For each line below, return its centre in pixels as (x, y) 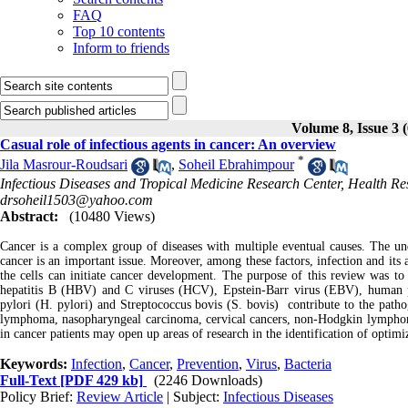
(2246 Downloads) (208, 380)
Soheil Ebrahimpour (236, 165)
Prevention (208, 363)
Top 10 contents (119, 31)
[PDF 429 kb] (100, 380)
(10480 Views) (112, 216)
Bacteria (308, 363)
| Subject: (193, 396)
